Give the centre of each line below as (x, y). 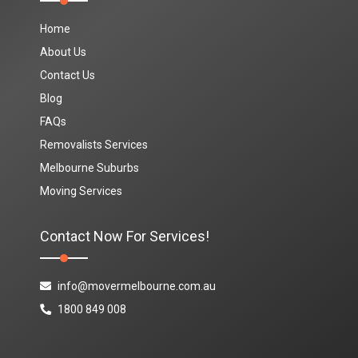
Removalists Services (94, 145)
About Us (63, 52)
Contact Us (68, 75)
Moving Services (81, 191)
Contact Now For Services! (125, 236)
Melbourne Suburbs (89, 168)
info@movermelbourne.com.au (137, 286)
